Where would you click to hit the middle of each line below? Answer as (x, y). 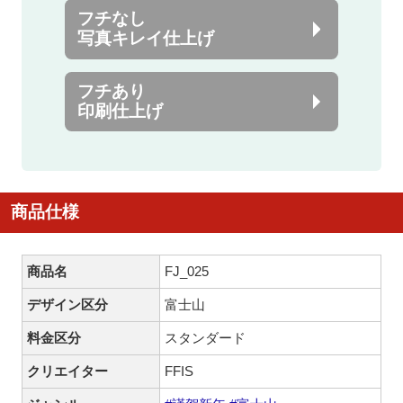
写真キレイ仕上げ (146, 39)
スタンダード (206, 337)
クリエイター (68, 371)
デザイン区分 (68, 304)
